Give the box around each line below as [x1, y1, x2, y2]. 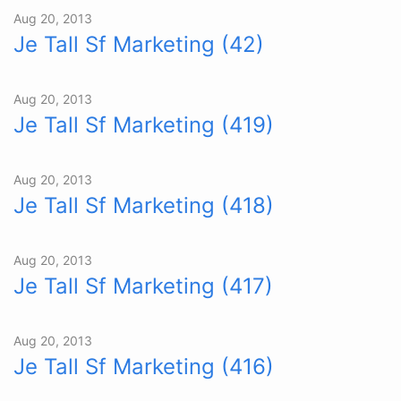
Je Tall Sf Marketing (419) [13, 112, 274, 138]
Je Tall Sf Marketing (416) [13, 354, 274, 380]
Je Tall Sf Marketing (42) [13, 31, 264, 57]
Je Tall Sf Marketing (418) [13, 192, 274, 218]
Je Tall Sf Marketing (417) [13, 273, 273, 299]
